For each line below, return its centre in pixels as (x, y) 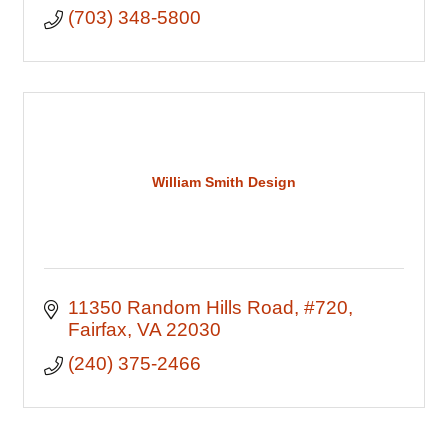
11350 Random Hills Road (180, 307)
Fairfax (97, 329)
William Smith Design (224, 181)
